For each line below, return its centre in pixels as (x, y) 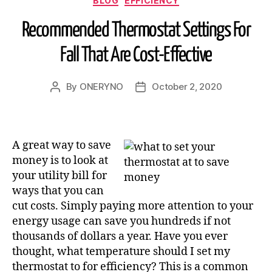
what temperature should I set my (144, 251)
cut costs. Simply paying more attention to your (133, 206)
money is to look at (60, 160)
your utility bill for (59, 175)
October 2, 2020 (187, 87)
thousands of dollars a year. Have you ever (120, 236)
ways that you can (58, 191)
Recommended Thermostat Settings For (136, 31)
